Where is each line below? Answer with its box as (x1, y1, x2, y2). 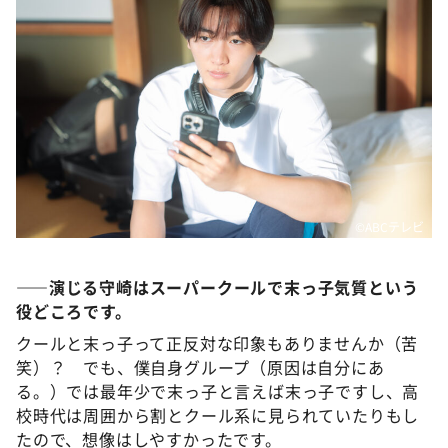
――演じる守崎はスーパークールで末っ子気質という (16, 275, 419, 300)
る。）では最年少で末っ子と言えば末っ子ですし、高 (16, 379, 420, 404)
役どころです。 (16, 299, 132, 324)
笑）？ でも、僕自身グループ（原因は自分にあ (16, 355, 385, 380)
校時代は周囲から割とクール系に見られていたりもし (16, 403, 420, 428)
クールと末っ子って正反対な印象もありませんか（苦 (16, 331, 419, 356)
